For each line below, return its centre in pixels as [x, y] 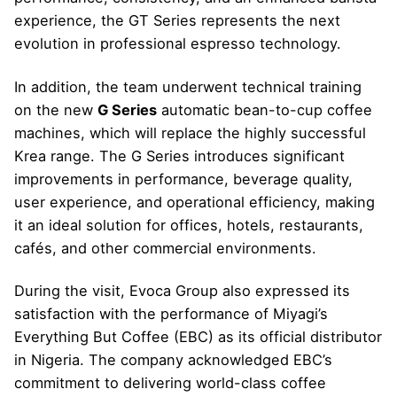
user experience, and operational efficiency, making [195, 202]
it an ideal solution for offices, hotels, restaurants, [189, 225]
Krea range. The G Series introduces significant [179, 156]
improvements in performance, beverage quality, [183, 179]
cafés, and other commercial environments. [165, 248]
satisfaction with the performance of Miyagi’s [171, 313]
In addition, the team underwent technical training [188, 86]
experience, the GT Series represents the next [177, 21]
